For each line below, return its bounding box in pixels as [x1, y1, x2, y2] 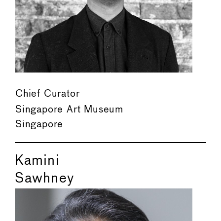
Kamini [15, 154, 60, 168]
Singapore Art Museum [15, 105, 123, 115]
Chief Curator [15, 89, 80, 99]
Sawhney [15, 172, 74, 186]
